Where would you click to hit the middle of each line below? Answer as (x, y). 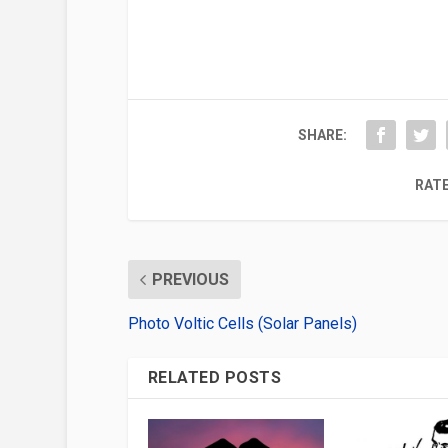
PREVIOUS (190, 280)
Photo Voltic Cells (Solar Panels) (242, 324)
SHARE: (323, 135)
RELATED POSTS (214, 378)
